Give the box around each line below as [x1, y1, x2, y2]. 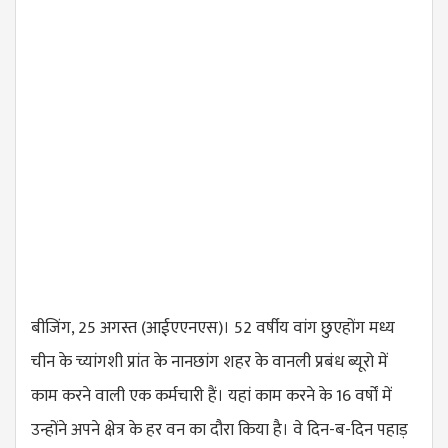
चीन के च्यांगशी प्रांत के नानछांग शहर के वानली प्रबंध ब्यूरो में [31, 348, 388, 377]
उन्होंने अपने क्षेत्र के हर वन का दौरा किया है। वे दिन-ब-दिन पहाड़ [31, 416, 408, 445]
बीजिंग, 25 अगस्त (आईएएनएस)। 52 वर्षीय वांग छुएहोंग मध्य [31, 314, 395, 343]
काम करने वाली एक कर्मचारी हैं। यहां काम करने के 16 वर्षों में [31, 382, 392, 411]
